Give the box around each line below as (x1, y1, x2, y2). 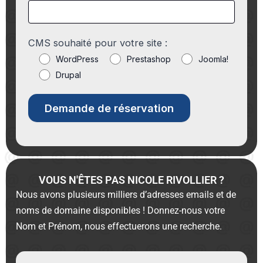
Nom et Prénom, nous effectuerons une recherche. (16, 221, 225, 232)
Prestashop (126, 53, 171, 64)
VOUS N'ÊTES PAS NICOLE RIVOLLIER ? (39, 174, 224, 187)
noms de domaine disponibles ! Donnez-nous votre (16, 205, 225, 217)
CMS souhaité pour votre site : (28, 36, 168, 49)
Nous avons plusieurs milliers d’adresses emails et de (16, 189, 237, 201)
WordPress (56, 53, 99, 64)
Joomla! (198, 53, 229, 64)
